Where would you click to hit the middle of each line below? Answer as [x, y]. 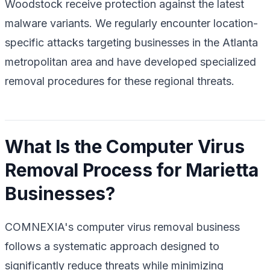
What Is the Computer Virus [125, 146]
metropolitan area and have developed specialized [130, 61]
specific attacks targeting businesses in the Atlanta [131, 42]
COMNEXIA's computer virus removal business [122, 227]
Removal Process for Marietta [132, 170]
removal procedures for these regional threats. [120, 81]
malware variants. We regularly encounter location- [131, 23]
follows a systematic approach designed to [112, 246]
